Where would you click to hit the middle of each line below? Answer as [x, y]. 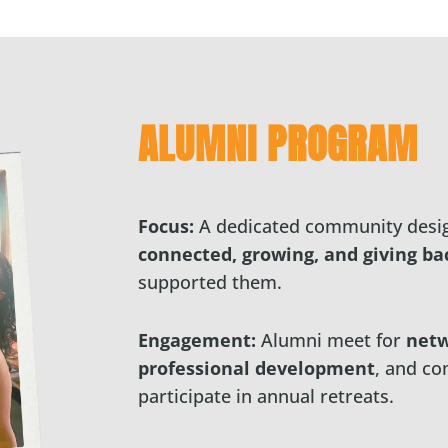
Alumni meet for [331, 340]
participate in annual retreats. [266, 396]
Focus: [166, 225]
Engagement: [197, 340]
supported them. [210, 281]
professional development [257, 368]
